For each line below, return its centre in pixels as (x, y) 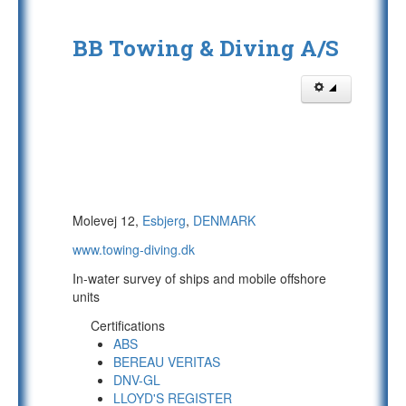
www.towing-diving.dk (134, 249)
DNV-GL (137, 380)
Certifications (128, 325)
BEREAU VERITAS (167, 362)
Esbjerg (164, 220)
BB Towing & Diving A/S (206, 48)
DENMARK (224, 220)
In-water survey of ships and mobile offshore (199, 278)
